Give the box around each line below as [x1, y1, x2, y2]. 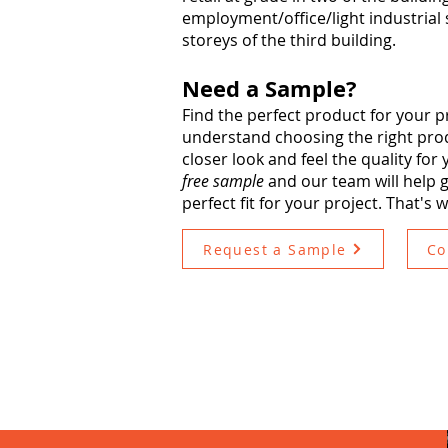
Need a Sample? [182, 73, 357, 104]
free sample [182, 170, 264, 192]
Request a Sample [203, 239, 347, 259]
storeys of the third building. [182, 29, 396, 51]
